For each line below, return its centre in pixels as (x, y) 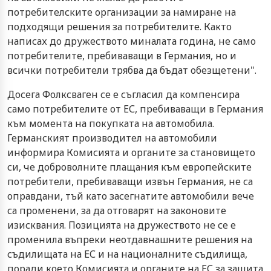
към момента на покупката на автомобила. (111, 123)
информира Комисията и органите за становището (131, 152)
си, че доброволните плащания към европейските (129, 167)
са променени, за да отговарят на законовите (117, 210)
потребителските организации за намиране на (122, 12)
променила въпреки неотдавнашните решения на (130, 239)
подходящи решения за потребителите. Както (119, 26)
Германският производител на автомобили (112, 138)
